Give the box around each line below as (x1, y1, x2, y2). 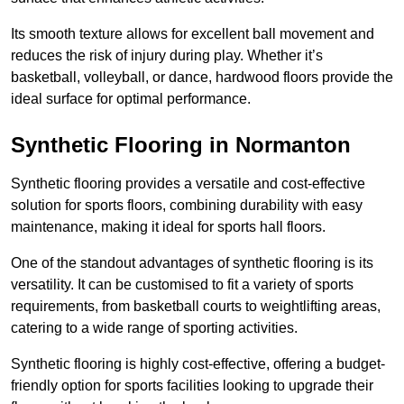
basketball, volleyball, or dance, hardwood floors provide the (11, 69, 393, 86)
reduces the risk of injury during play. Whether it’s (11, 48, 323, 64)
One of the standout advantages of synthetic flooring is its (11, 255, 373, 271)
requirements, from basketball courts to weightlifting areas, (11, 298, 381, 315)
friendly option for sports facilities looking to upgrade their (11, 378, 373, 394)
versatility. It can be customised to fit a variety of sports (11, 277, 353, 293)
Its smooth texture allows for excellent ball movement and (11, 26, 374, 42)
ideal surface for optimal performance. (11, 91, 251, 107)
